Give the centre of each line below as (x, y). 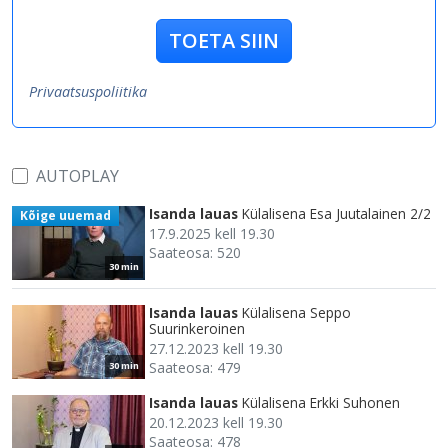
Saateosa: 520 (195, 252)
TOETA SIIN (224, 40)
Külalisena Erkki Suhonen (321, 402)
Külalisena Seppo (296, 312)
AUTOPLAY (77, 175)
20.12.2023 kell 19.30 (216, 422)
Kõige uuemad (65, 215)
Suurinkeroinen (197, 328)
